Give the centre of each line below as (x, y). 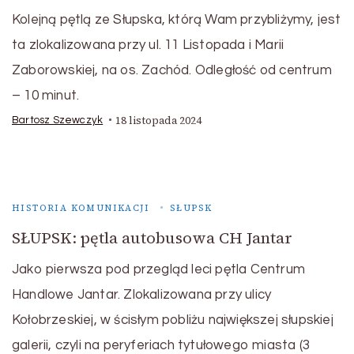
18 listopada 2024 (159, 120)
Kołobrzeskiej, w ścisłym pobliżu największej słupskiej (173, 320)
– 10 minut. (46, 95)
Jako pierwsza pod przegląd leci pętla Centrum (158, 269)
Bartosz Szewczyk (58, 121)
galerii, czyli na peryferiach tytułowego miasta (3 (161, 345)
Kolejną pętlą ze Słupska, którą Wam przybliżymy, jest (177, 19)
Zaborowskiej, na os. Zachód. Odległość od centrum (172, 70)
